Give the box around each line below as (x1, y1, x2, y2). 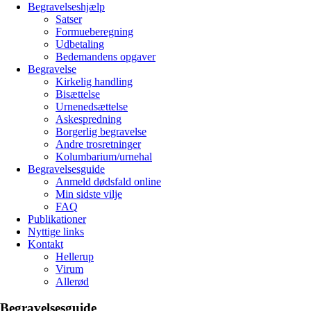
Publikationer (28, 212, 86, 225)
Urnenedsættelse (56, 100, 128, 112)
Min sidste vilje (56, 187, 122, 200)
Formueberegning (56, 25, 133, 37)
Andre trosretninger (56, 137, 141, 150)
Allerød (56, 275, 89, 287)
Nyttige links (28, 225, 84, 237)
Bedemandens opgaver (56, 50, 155, 62)
